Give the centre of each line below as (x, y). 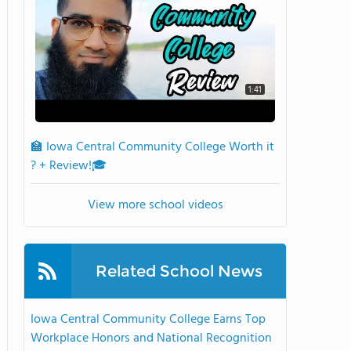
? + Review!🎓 (69, 166)
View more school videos (155, 205)
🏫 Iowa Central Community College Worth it (152, 147)
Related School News (179, 271)
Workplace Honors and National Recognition (151, 338)
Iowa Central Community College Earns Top (148, 320)
